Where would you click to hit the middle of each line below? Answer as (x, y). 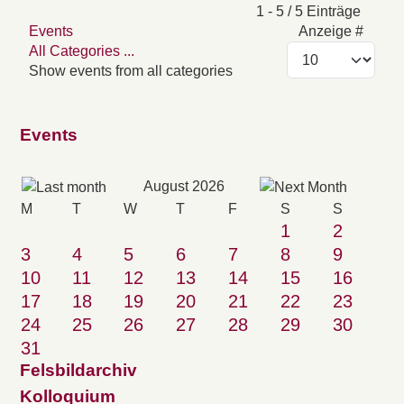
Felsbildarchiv (78, 371)
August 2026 (184, 186)
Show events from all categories (131, 71)
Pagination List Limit (93, 11)
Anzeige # (331, 32)
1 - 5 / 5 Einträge (308, 12)
